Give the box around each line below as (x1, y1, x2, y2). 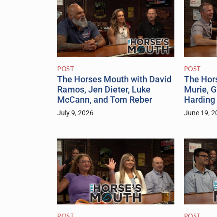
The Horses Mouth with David (57, 75, 171, 85)
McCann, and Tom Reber (57, 95, 152, 105)
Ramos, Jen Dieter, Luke (57, 85, 151, 95)
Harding (184, 95, 215, 105)
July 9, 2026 (57, 109, 93, 118)
